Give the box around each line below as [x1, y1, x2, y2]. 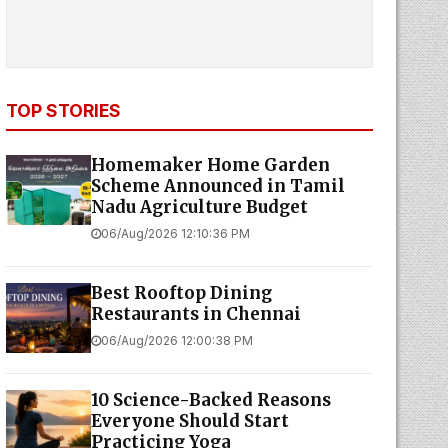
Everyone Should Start [90, 410, 289, 432]
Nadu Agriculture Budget [90, 196, 308, 218]
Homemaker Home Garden [90, 154, 330, 176]
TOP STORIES [5, 100, 121, 121]
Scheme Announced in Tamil [90, 175, 345, 197]
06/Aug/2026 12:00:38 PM [100, 333, 253, 348]
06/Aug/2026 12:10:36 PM [100, 226, 250, 241]
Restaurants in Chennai [90, 303, 301, 325]
